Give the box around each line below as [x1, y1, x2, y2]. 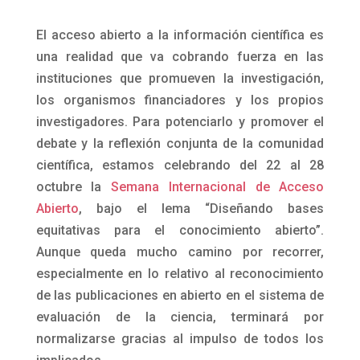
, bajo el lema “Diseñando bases [78, 201, 325, 217]
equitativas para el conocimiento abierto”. [35, 223, 325, 239]
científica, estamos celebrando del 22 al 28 [35, 157, 325, 174]
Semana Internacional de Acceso [111, 179, 325, 195]
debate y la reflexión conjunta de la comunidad [35, 136, 325, 152]
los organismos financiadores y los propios [35, 92, 325, 108]
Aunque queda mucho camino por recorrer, [35, 244, 325, 260]
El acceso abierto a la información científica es [35, 27, 325, 43]
